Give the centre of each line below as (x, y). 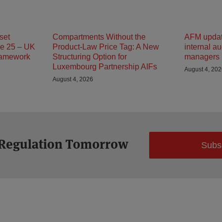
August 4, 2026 (73, 79)
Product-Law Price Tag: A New (106, 47)
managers (202, 57)
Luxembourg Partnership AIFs (105, 67)
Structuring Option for (90, 57)
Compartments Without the (99, 37)
